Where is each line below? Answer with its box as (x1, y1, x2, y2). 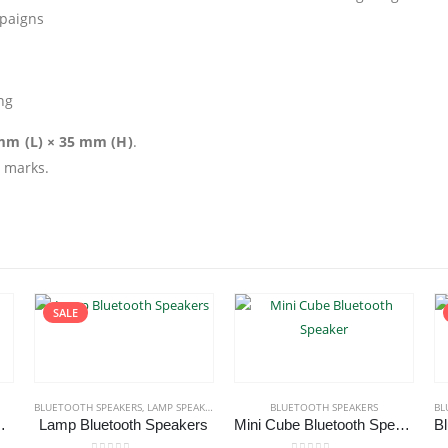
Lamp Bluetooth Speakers (39, 416, 209, 433)
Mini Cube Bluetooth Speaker (394, 416, 410, 433)
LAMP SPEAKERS (146, 399, 205, 414)
